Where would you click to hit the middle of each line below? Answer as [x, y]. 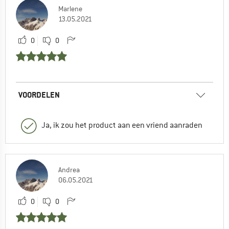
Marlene [70, 8]
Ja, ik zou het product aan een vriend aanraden [122, 125]
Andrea [69, 169]
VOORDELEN [39, 95]
